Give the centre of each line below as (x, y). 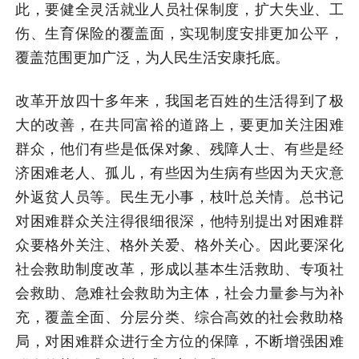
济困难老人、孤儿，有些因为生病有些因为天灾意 (179, 173)
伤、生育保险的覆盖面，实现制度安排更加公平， (179, 34)
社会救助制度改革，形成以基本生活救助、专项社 (179, 270)
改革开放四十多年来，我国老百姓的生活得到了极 (179, 101)
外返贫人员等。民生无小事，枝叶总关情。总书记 (179, 198)
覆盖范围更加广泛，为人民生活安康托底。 (153, 58)
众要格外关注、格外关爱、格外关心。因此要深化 (179, 246)
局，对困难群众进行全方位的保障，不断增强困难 (179, 342)
